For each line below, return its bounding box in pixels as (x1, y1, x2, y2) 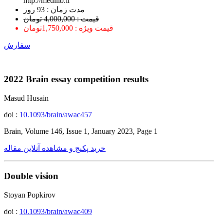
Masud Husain (4, 94, 49, 103)
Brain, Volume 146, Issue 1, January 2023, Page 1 (4, 127, 158, 136)
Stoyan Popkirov (4, 190, 55, 199)
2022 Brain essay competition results (4, 74, 148, 85)
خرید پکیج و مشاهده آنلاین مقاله (4, 144, 106, 153)
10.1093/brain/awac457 (19, 110, 92, 119)
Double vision (4, 170, 58, 181)
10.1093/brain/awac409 (19, 207, 92, 216)
